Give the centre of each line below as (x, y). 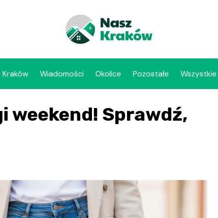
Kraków (15, 74)
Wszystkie (198, 74)
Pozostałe (151, 74)
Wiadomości (62, 74)
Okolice (108, 74)
